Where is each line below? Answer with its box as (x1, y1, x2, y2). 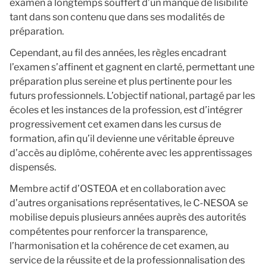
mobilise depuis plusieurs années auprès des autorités (10, 212, 246, 223)
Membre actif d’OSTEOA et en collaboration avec (10, 183, 226, 194)
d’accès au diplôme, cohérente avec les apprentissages (10, 147, 252, 159)
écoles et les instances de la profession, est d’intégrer (10, 104, 243, 116)
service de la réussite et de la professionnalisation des (10, 254, 245, 266)
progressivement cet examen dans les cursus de (10, 119, 221, 130)
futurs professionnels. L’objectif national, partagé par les (10, 90, 255, 101)
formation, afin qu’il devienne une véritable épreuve (10, 133, 234, 144)
